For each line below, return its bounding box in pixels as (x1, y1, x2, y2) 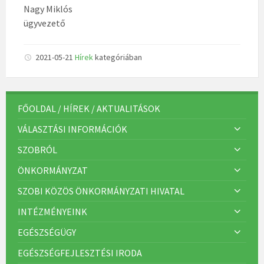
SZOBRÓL (18, 144, 57, 156)
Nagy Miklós (24, 3, 72, 15)
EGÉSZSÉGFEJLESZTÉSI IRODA (18, 247, 142, 259)
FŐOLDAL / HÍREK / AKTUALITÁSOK (18, 103, 160, 115)
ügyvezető (24, 17, 65, 29)
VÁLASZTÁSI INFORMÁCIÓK (18, 123, 127, 136)
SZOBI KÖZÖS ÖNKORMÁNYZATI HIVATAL (18, 185, 184, 197)
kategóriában (93, 52, 142, 63)
